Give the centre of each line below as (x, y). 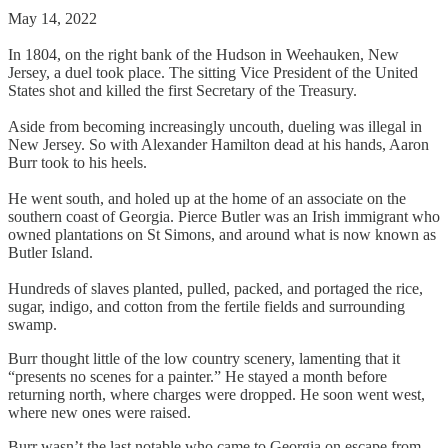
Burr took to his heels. (79, 162)
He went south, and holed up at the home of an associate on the (207, 198)
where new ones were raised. (99, 412)
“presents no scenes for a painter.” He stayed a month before (197, 376)
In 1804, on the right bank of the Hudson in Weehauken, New (203, 54)
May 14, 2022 (52, 18)
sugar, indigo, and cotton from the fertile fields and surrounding (206, 306)
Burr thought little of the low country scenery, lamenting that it (204, 358)
